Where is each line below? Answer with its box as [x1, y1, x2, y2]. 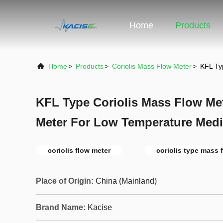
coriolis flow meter [48, 146, 111, 154]
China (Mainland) [96, 177, 157, 185]
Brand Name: [36, 203, 86, 212]
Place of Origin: [36, 177, 94, 185]
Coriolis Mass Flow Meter [112, 62, 192, 70]
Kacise [88, 203, 112, 212]
